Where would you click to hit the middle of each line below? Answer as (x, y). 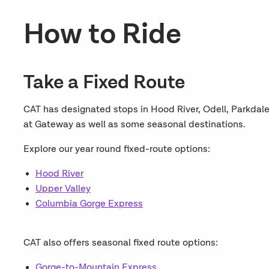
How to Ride (102, 35)
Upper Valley (63, 189)
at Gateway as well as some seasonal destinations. (134, 125)
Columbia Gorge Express (89, 204)
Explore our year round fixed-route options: (116, 149)
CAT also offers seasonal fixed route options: (120, 243)
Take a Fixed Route (104, 83)
